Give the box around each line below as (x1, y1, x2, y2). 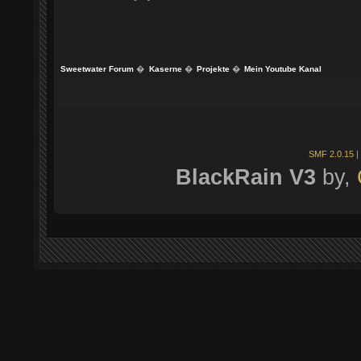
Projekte (196, 64, 230, 73)
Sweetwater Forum (60, 64, 135, 73)
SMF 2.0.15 (309, 148, 354, 159)
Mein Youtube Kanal (243, 64, 322, 73)
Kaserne (148, 64, 182, 73)
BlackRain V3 (175, 164, 316, 189)
